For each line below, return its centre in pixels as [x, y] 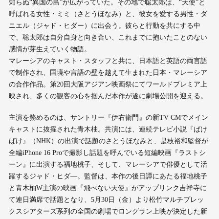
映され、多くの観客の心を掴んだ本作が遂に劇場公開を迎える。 [108, 96]
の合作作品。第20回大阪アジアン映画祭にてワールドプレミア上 [108, 85]
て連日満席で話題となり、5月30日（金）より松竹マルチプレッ [106, 200]
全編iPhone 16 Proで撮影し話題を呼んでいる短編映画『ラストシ [107, 153]
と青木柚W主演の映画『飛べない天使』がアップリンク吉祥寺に [108, 188]
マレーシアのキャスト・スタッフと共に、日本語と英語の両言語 [108, 61]
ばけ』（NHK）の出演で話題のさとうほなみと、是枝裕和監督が [108, 141]
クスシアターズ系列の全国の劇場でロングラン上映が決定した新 [108, 212]
